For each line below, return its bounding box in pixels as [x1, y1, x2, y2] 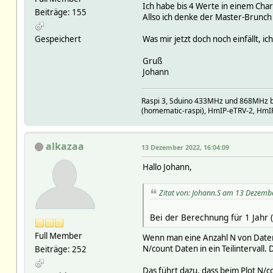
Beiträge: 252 [34, 243, 87, 255]
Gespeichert [34, 33, 81, 44]
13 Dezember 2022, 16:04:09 [141, 142, 229, 152]
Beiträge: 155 [34, 6, 87, 18]
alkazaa [45, 139, 84, 153]
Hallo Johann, [142, 161, 192, 172]
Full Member [34, 230, 82, 241]
